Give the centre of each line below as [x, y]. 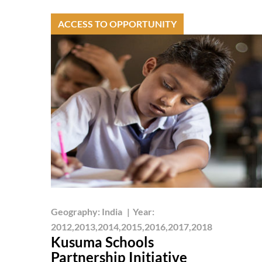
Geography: [76, 211]
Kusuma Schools [102, 242]
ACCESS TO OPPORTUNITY [117, 23]
